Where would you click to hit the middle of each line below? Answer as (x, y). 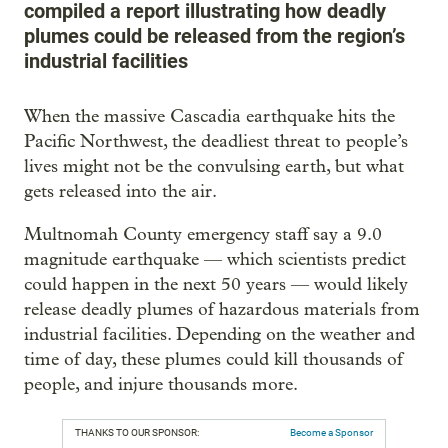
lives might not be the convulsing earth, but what (214, 166)
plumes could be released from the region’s (214, 36)
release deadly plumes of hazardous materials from (222, 309)
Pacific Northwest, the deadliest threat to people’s (216, 141)
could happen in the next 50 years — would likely (216, 284)
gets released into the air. (120, 191)
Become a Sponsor (331, 432)
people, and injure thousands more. (161, 384)
